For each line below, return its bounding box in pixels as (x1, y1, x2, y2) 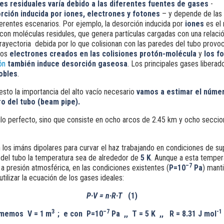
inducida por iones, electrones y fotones (20, 9, 162, 18)
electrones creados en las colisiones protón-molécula (9, 49, 196, 58)
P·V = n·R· (86, 191, 118, 200)
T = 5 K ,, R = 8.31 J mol (131, 209, 216, 218)
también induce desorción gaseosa (5, 59, 127, 68)
